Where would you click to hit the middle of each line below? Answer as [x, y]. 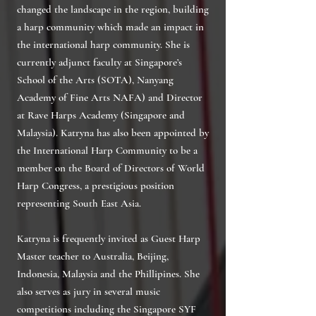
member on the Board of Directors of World [111, 168]
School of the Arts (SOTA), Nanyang [95, 80]
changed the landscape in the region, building [113, 9]
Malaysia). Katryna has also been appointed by [113, 133]
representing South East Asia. [79, 203]
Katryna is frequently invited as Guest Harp [109, 238]
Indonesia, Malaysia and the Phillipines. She [108, 274]
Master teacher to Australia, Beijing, [93, 256]
